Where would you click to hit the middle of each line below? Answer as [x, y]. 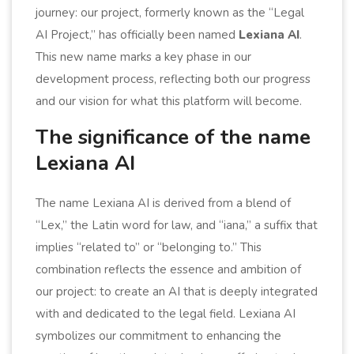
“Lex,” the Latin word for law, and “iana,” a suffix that [177, 225]
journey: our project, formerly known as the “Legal [170, 12]
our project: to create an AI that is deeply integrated [177, 291]
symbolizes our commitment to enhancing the [158, 335]
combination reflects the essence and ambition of [168, 269]
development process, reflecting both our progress [173, 79]
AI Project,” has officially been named [137, 34]
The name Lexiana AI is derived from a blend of [163, 203]
